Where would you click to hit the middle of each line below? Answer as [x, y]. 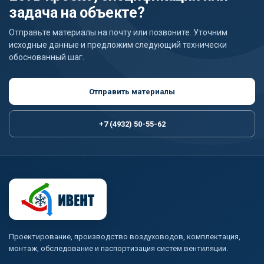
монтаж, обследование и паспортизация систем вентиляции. [118, 248]
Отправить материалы [132, 91]
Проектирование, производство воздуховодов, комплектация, [125, 236]
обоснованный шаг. [47, 57]
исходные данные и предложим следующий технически [118, 45]
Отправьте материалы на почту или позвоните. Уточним [118, 33]
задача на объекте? [77, 13]
